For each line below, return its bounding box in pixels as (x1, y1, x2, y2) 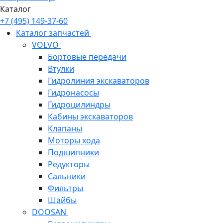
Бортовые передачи (48, 51, 126, 63)
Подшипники (48, 147, 99, 158)
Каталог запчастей (16, 27, 91, 39)
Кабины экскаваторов (48, 111, 133, 122)
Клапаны (48, 123, 82, 134)
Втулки (48, 63, 74, 75)
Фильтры (48, 183, 83, 194)
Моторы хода (48, 135, 100, 146)
